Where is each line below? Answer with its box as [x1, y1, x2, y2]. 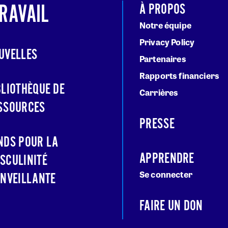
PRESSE [139, 115, 175, 134]
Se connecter [139, 168, 192, 181]
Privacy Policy [139, 36, 195, 48]
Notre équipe [139, 19, 191, 32]
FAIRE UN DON [139, 197, 203, 216]
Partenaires [139, 53, 186, 65]
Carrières [139, 87, 179, 99]
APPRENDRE [139, 150, 194, 168]
